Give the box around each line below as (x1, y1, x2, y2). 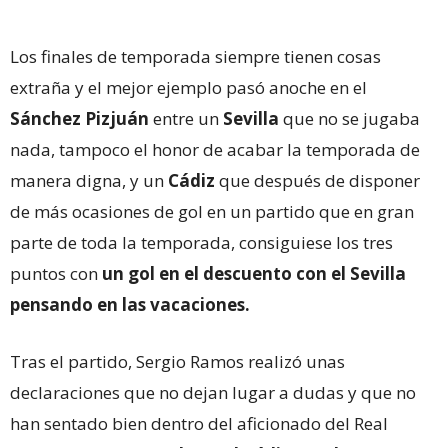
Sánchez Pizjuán (10, 107, 149, 130)
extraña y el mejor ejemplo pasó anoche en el (10, 76, 367, 99)
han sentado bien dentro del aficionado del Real (10, 412, 388, 435)
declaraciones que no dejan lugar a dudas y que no (10, 381, 416, 404)
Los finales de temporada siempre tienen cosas (10, 45, 381, 68)
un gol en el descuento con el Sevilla (102, 262, 406, 285)
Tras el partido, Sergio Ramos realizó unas (10, 350, 345, 373)
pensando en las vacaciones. (10, 293, 250, 316)
